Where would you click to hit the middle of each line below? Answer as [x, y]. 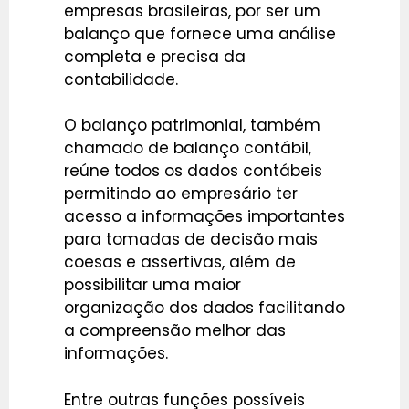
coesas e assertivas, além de [180, 262]
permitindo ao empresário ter [181, 194]
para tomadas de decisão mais [191, 240]
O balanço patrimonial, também [192, 126]
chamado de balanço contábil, [188, 148]
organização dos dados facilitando [204, 308]
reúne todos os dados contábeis [193, 171]
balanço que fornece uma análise [200, 33]
